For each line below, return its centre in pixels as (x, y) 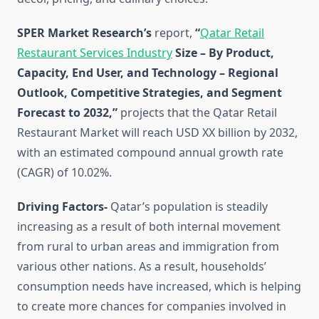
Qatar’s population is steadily (188, 207)
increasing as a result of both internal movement (149, 227)
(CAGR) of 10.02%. (64, 173)
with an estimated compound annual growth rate (150, 153)
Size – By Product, (223, 53)
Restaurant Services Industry (95, 53)
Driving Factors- (62, 207)
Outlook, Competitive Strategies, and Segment (150, 93)
